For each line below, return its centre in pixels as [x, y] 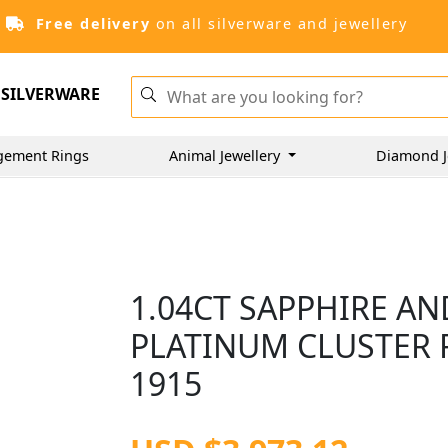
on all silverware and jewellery [278, 23]
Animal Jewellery [226, 155]
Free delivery [92, 23]
